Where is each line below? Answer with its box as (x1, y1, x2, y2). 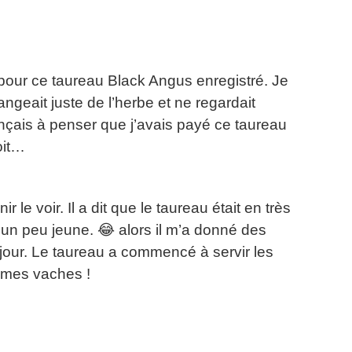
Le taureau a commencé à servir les (31, 244, 273, 261)
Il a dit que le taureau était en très (68, 200, 291, 217)
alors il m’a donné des (119, 222, 266, 239)
